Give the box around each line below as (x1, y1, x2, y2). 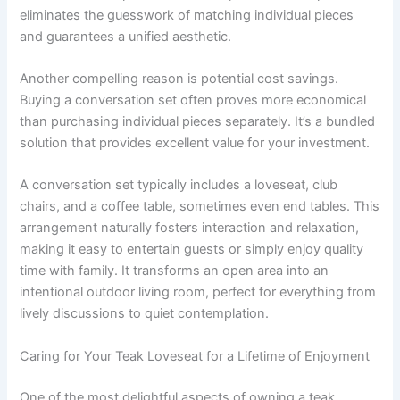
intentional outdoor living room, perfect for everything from (20, 284, 377, 301)
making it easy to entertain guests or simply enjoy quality (20, 241, 364, 258)
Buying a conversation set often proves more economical (20, 92, 367, 109)
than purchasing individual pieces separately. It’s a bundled (20, 113, 376, 130)
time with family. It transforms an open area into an (20, 262, 329, 279)
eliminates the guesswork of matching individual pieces (20, 6, 354, 23)
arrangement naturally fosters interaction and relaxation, (20, 220, 360, 237)
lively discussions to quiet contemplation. (20, 305, 270, 322)
